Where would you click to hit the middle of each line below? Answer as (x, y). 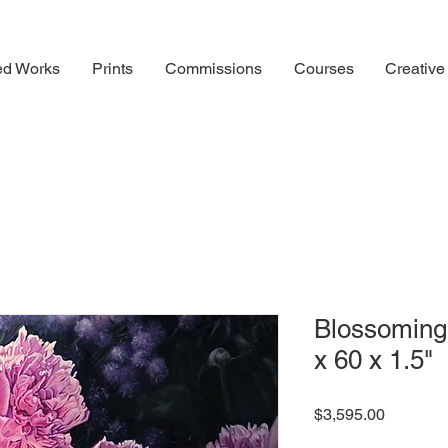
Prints (112, 68)
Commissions (213, 68)
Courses (324, 68)
